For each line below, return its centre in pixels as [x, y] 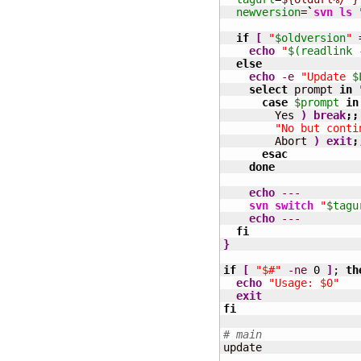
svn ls [333, 12]
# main [243, 334]
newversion [268, 12]
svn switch [281, 205]
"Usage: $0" [304, 283]
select [268, 89]
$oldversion [310, 38]
